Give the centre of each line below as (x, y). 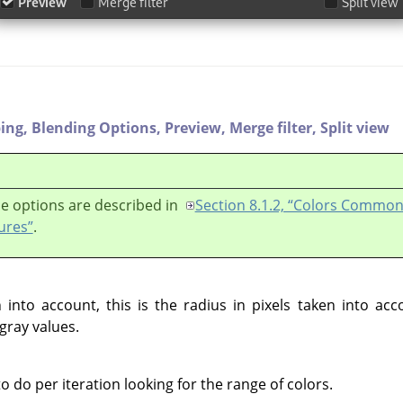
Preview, (197, 128)
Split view (355, 128)
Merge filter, (275, 128)
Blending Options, (98, 128)
